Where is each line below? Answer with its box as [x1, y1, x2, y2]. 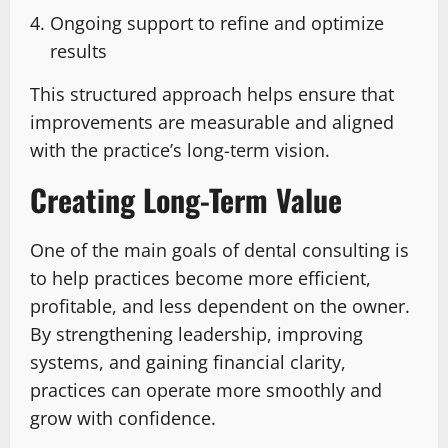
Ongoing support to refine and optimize [50, 10, 384, 35]
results [50, 38, 107, 63]
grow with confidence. [30, 405, 216, 430]
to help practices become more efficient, [30, 265, 371, 290]
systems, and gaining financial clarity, [30, 349, 346, 374]
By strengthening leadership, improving [30, 321, 363, 346]
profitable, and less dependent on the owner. [30, 293, 410, 318]
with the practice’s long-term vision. [30, 137, 330, 162]
